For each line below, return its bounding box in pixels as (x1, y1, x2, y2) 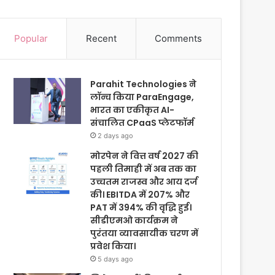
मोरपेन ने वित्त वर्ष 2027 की (90, 150, 199, 162)
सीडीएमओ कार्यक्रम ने (90, 214, 179, 227)
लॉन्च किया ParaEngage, (90, 91, 195, 103)
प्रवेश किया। (90, 240, 136, 252)
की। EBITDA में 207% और (90, 188, 190, 201)
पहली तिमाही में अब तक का (90, 163, 197, 175)
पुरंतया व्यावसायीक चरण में (90, 227, 199, 239)
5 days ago (98, 255, 134, 263)
